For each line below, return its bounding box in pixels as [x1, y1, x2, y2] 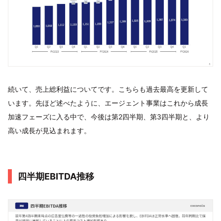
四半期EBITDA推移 [18, 171, 94, 182]
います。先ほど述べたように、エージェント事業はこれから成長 [8, 99, 208, 108]
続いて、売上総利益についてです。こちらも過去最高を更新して [8, 85, 208, 94]
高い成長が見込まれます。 [8, 126, 91, 135]
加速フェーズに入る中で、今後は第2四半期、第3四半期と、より [8, 112, 210, 121]
